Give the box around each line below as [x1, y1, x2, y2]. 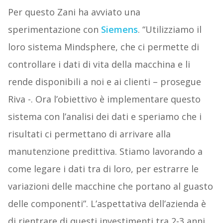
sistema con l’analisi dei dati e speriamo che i [7, 111, 202, 123]
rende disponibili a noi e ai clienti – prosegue [7, 76, 201, 88]
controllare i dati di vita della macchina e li [7, 58, 190, 71]
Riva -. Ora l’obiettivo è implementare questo [7, 93, 201, 106]
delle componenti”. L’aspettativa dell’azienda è [7, 198, 206, 210]
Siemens [101, 23, 138, 36]
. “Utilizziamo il [137, 23, 202, 36]
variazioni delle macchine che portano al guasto [7, 180, 213, 193]
